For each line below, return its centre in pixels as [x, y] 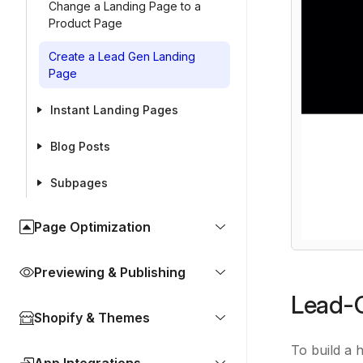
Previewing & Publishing [110, 272]
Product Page [85, 23]
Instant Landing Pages [114, 110]
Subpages [79, 183]
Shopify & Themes [92, 318]
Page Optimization [92, 227]
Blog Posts [80, 146]
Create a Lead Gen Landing [122, 56]
